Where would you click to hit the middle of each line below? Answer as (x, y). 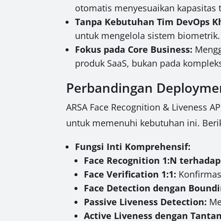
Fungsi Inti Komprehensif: (133, 146)
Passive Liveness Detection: (146, 202)
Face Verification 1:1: (130, 174)
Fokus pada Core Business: (134, 49)
